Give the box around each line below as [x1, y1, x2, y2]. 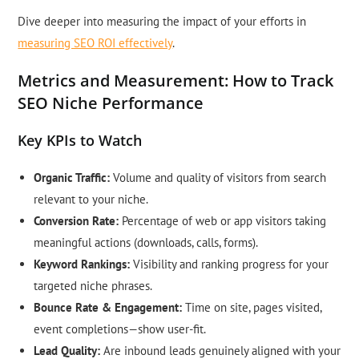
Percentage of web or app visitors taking [119, 213, 327, 229]
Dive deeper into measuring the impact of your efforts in [18, 14, 307, 30]
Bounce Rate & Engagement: [34, 300, 183, 316]
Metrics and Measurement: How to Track [18, 70, 334, 92]
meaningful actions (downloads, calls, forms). [34, 235, 259, 251]
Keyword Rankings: [34, 256, 131, 272]
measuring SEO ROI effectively [18, 35, 173, 51]
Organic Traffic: [34, 170, 111, 186]
